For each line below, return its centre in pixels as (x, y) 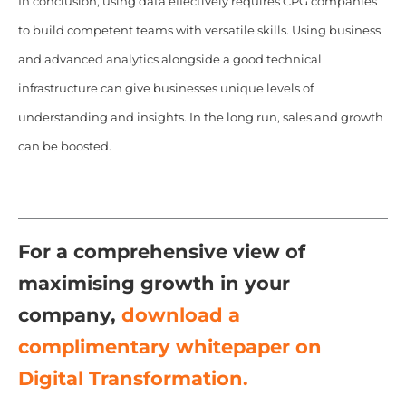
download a (180, 314)
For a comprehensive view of (161, 251)
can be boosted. (64, 146)
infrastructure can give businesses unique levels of (165, 88)
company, (69, 314)
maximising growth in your (154, 283)
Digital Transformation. (133, 378)
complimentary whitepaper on (169, 346)
